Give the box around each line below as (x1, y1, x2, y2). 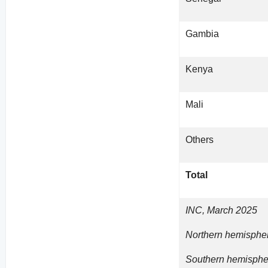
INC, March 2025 (185, 205, 258, 216)
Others (185, 135, 214, 145)
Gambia (185, 29, 220, 39)
